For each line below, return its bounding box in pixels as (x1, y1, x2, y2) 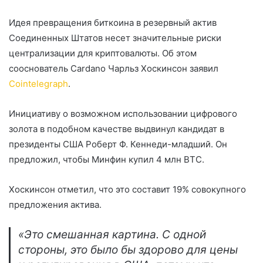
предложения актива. (9, 199, 102, 210)
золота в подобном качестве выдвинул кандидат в (9, 123, 224, 134)
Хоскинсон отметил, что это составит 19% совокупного (9, 184, 246, 195)
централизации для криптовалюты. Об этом (9, 48, 197, 59)
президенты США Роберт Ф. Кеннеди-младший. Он (9, 139, 227, 150)
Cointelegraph (9, 78, 68, 89)
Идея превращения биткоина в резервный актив (9, 17, 217, 28)
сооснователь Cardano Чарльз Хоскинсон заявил (9, 63, 218, 74)
